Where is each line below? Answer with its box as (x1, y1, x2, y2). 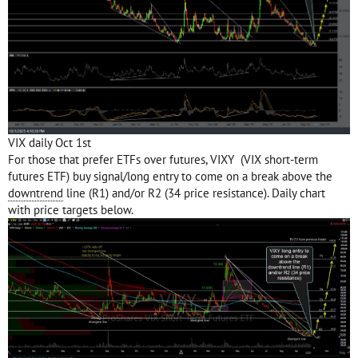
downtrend (8, 185, 63, 201)
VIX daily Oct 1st (8, 134, 91, 150)
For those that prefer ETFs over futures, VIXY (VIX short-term (8, 151, 318, 167)
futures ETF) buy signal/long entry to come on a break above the (8, 168, 332, 184)
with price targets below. (8, 201, 133, 217)
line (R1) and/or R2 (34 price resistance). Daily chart (63, 185, 325, 201)
